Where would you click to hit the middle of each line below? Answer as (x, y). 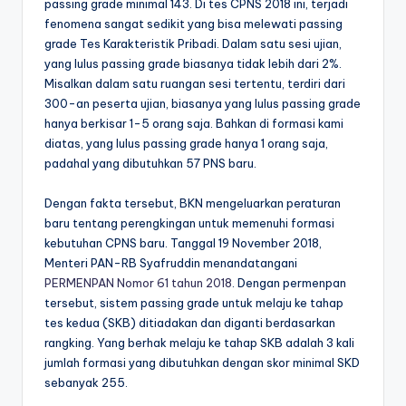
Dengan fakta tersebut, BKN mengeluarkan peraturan (193, 203)
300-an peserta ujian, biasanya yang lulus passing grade (203, 103)
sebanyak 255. (86, 382)
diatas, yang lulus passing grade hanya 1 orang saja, (186, 143)
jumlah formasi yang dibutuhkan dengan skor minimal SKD (202, 362)
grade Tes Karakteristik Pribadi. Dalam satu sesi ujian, (193, 43)
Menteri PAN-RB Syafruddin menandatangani (171, 262)
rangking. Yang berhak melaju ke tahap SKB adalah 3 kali (199, 342)
